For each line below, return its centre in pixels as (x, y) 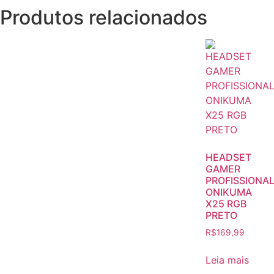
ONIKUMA (229, 192)
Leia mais (227, 260)
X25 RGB (226, 204)
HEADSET (228, 157)
